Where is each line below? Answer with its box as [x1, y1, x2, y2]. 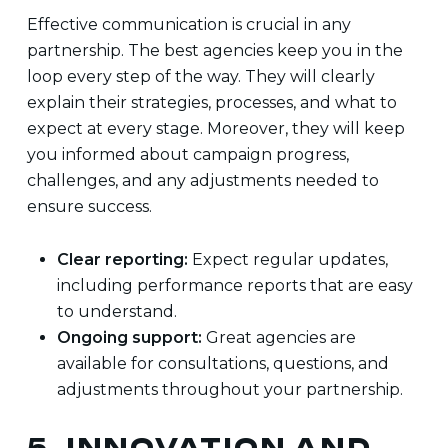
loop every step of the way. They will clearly [26, 67, 375, 86]
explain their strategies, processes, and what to [26, 93, 397, 112]
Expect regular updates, [187, 250, 388, 269]
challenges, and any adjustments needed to [26, 171, 379, 190]
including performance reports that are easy [56, 276, 413, 295]
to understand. [56, 302, 177, 321]
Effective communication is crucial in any [26, 15, 351, 34]
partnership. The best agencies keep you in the [26, 41, 403, 60]
